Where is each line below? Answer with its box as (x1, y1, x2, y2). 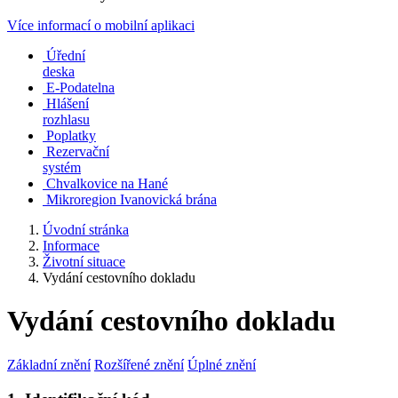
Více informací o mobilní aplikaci (7, 18, 195, 33)
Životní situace (43, 254, 125, 269)
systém (43, 160, 81, 175)
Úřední (46, 48, 85, 63)
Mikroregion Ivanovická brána (46, 192, 217, 207)
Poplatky (46, 128, 96, 143)
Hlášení (46, 96, 89, 111)
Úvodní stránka (43, 222, 129, 237)
